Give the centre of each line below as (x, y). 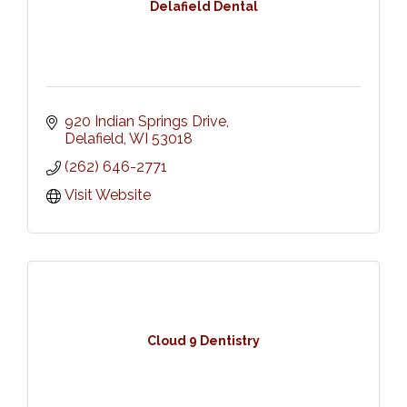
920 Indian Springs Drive (145, 121)
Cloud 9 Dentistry (203, 341)
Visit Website (108, 194)
